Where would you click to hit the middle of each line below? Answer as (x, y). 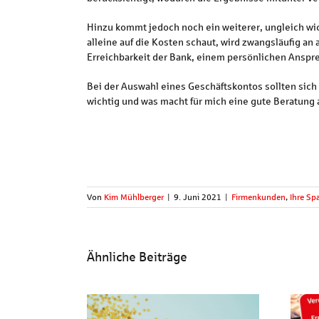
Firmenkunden (258, 197)
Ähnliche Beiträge (137, 257)
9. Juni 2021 (198, 197)
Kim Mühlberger (134, 197)
